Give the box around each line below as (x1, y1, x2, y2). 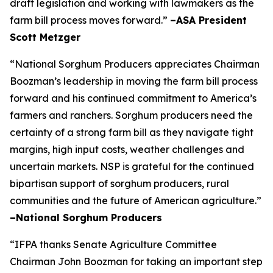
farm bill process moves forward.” (10, 14, 170, 26)
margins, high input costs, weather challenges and (10, 143, 244, 155)
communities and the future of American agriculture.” (10, 194, 261, 207)
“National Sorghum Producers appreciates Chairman (10, 58, 260, 70)
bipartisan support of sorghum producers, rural (10, 177, 229, 190)
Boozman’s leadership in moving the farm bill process (10, 75, 258, 87)
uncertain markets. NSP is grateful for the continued (10, 160, 254, 172)
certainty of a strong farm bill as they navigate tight (10, 126, 253, 138)
